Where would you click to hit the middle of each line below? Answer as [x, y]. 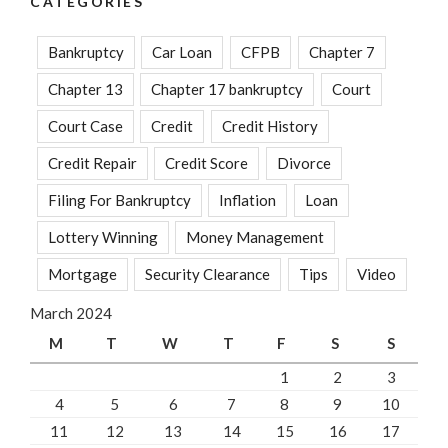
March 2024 [71, 312]
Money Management [255, 236]
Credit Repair [92, 162]
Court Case [85, 125]
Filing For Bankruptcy [119, 199]
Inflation [248, 199]
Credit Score [207, 162]
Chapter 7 [341, 51]
